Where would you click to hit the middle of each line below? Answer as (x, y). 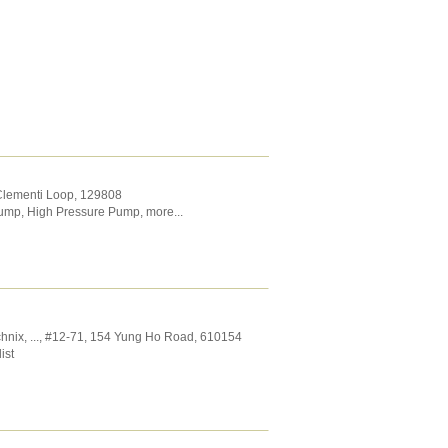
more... (164, 212)
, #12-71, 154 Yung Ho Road (116, 337)
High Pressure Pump (83, 212)
